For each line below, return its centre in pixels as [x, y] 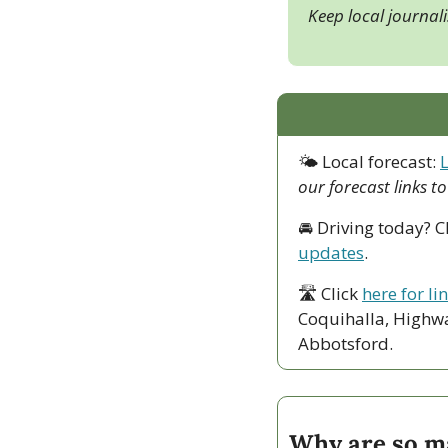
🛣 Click [330, 293]
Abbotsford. [347, 343]
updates [331, 252]
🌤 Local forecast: [369, 161]
